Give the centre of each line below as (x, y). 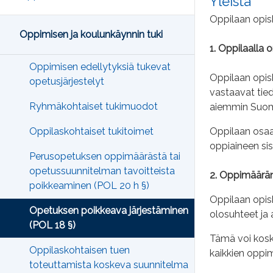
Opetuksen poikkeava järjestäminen (109, 211)
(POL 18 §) (52, 225)
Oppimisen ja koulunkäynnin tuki (91, 35)
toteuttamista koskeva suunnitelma (109, 265)
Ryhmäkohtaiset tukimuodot (94, 107)
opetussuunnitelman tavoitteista (102, 171)
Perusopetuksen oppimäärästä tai (105, 157)
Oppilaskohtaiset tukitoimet (91, 132)
